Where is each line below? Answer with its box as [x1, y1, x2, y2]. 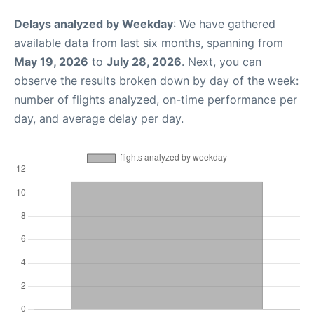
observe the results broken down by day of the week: [14, 74, 299, 88]
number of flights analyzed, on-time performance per [14, 93, 297, 107]
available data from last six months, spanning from [14, 36, 283, 50]
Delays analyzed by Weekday [14, 17, 173, 31]
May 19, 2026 [14, 55, 88, 69]
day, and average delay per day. [14, 111, 184, 125]
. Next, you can [182, 55, 261, 69]
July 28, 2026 [107, 55, 182, 69]
